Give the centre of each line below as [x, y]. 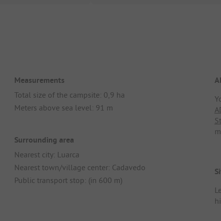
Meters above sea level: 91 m [64, 107]
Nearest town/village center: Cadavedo [80, 167]
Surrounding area [44, 140]
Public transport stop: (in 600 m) [69, 180]
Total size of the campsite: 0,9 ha [70, 94]
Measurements [40, 80]
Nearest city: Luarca [47, 155]
